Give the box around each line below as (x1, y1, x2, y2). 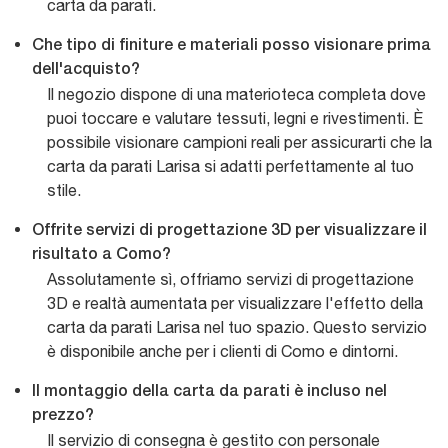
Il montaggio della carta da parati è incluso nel (32, 384, 387, 399)
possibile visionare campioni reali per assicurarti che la (47, 132, 432, 151)
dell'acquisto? (32, 62, 140, 77)
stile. (47, 180, 81, 199)
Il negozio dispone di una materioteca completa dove (47, 84, 426, 103)
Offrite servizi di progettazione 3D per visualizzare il (32, 223, 427, 238)
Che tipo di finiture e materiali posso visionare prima (32, 38, 431, 53)
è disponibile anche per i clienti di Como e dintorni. (47, 341, 398, 360)
